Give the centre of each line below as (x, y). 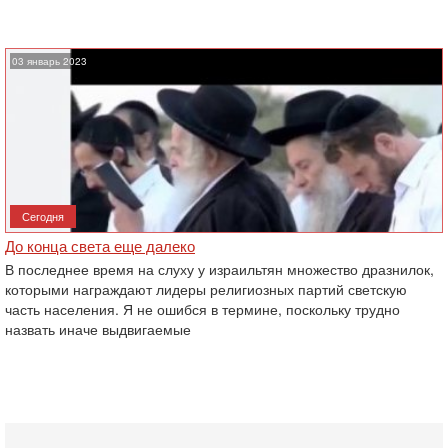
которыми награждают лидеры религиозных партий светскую (206, 289)
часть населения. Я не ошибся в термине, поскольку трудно (202, 309)
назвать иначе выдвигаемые (98, 329)
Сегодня (43, 216)
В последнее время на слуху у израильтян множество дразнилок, (219, 269)
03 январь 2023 (49, 61)
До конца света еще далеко (100, 245)
